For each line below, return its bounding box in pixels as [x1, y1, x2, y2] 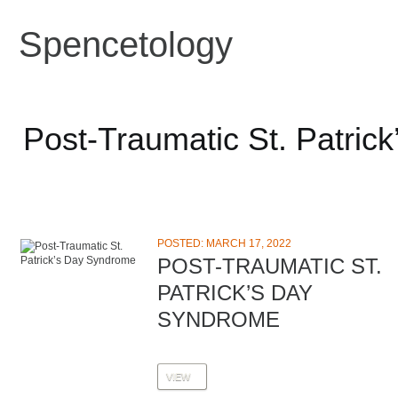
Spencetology [19, 25, 233, 64]
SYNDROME [157, 307, 280, 331]
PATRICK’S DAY [157, 281, 313, 305]
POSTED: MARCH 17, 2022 [157, 237, 291, 250]
